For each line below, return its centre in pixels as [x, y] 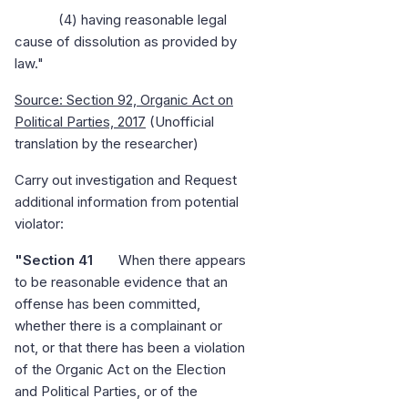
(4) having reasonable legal [121, 20]
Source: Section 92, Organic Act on [124, 100]
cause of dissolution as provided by [126, 42]
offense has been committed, [107, 304]
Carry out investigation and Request [126, 180]
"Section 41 [54, 260]
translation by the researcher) [107, 144]
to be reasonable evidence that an [121, 282]
